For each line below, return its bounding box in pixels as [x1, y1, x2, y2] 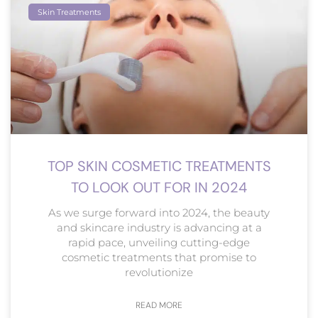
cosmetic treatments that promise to [62, 250, 256, 264]
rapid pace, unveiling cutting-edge [68, 235, 250, 249]
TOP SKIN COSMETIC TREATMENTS [47, 156, 271, 175]
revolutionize [125, 265, 193, 279]
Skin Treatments [38, 6, 102, 17]
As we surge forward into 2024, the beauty [48, 205, 270, 219]
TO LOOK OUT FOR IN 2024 [71, 177, 247, 197]
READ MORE [136, 299, 182, 311]
